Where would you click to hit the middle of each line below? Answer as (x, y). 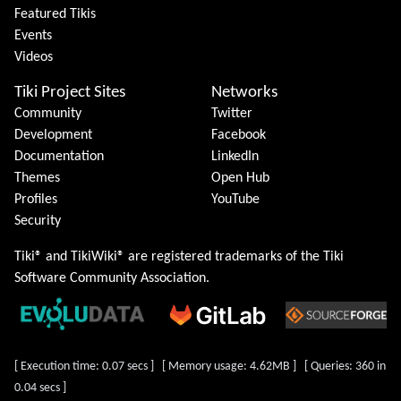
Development (53, 135)
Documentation (59, 156)
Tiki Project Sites (70, 92)
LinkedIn (235, 156)
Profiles (36, 199)
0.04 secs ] (40, 388)
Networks (244, 92)
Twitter (232, 113)
